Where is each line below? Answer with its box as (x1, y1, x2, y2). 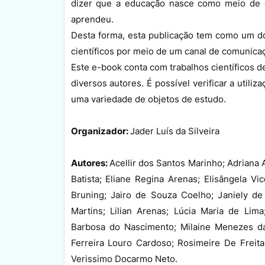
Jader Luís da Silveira (130, 125, 219, 137)
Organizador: (70, 125, 130, 137)
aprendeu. (70, 13, 114, 25)
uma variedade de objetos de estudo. (70, 93, 226, 105)
